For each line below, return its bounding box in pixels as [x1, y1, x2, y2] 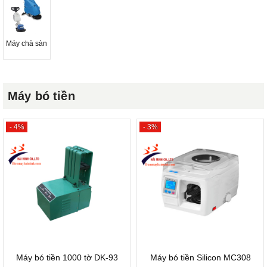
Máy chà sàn [6, 39, 48, 48]
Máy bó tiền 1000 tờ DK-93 [15, 252, 118, 262]
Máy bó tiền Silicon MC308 [150, 252, 251, 262]
